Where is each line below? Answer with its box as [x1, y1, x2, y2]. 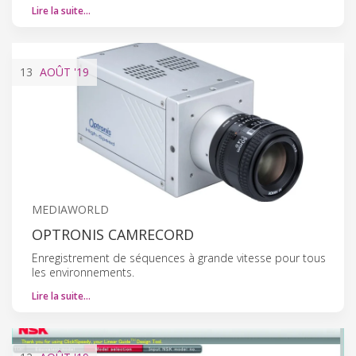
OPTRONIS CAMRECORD [32, 224, 194, 244]
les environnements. [32, 264, 134, 280]
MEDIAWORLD [32, 201, 109, 217]
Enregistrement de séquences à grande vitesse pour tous [32, 250, 326, 265]
